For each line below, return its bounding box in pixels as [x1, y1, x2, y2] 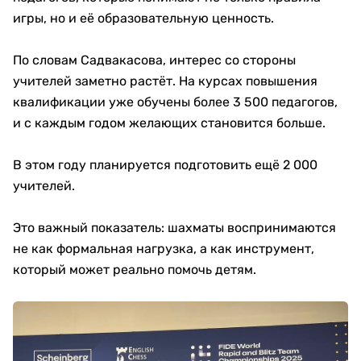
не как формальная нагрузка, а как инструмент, [13, 241, 314, 257]
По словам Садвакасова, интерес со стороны [13, 52, 296, 68]
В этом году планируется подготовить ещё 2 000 [13, 157, 317, 173]
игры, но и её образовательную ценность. [13, 10, 274, 27]
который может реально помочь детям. [13, 262, 256, 278]
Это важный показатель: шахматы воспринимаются [13, 220, 336, 236]
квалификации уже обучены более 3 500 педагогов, [13, 94, 338, 110]
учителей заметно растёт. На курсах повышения [13, 73, 317, 89]
